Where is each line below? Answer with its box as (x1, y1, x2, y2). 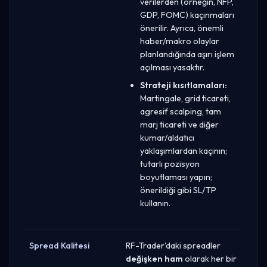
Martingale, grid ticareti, (140, 92, 231, 104)
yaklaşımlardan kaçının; (140, 145, 227, 156)
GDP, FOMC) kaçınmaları (140, 9, 234, 20)
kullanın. (140, 197, 170, 209)
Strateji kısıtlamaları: (140, 79, 227, 91)
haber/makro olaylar (140, 35, 219, 46)
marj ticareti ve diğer (140, 119, 219, 130)
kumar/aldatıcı (140, 132, 194, 143)
